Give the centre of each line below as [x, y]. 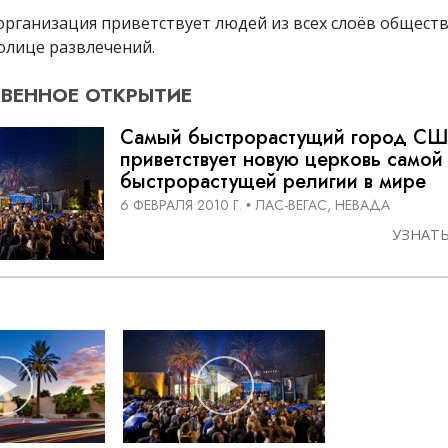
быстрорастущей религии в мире [273, 181]
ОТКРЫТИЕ [135, 94]
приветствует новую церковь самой [281, 159]
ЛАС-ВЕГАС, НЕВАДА [322, 205]
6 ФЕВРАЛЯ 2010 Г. [181, 205]
